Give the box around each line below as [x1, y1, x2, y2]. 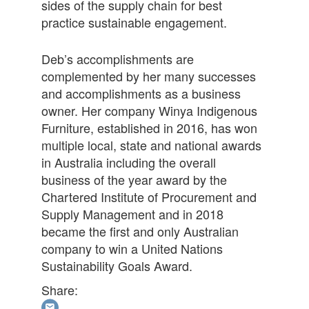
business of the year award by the [41, 170, 227, 188]
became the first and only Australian [41, 222, 239, 240]
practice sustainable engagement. [41, 13, 227, 31]
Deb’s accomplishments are [41, 50, 194, 68]
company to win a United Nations [41, 239, 223, 257]
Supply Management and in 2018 [41, 205, 223, 223]
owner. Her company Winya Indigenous [41, 101, 257, 119]
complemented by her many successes [41, 67, 256, 85]
